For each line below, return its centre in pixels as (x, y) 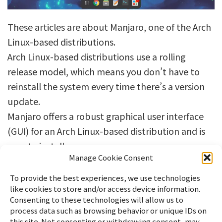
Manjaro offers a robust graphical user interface (106, 116)
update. (24, 101)
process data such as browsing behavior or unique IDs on (108, 210)
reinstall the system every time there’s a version (106, 86)
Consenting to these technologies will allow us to (97, 199)
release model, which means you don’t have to (104, 72)
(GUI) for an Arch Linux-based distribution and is (106, 131)
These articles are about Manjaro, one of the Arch (109, 27)
